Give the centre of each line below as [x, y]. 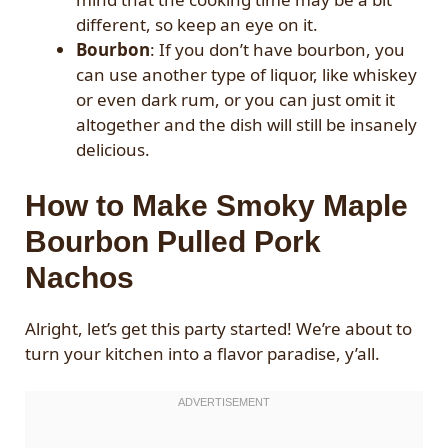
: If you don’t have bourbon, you [277, 50]
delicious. [113, 150]
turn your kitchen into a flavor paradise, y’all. [202, 353]
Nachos [79, 277]
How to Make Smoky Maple [216, 205]
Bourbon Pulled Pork [173, 241]
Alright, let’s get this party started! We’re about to [218, 328]
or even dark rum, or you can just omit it [235, 100]
